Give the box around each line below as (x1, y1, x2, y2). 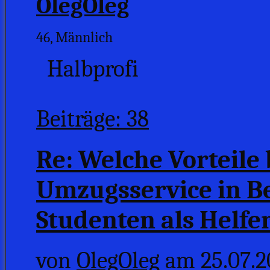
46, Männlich (36, 28, 113, 46)
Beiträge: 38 (36, 105, 149, 133)
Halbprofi (36, 55, 139, 83)
